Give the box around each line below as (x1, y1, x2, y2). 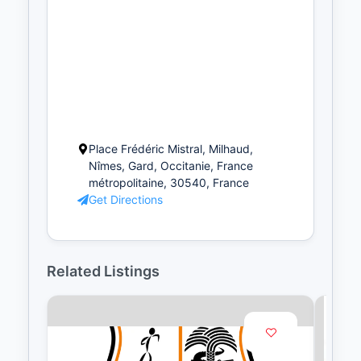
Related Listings (47, 263, 160, 280)
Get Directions (89, 193, 163, 207)
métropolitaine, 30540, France (89, 176, 249, 190)
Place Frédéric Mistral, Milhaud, (89, 142, 253, 156)
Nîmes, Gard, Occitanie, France (89, 159, 253, 173)
